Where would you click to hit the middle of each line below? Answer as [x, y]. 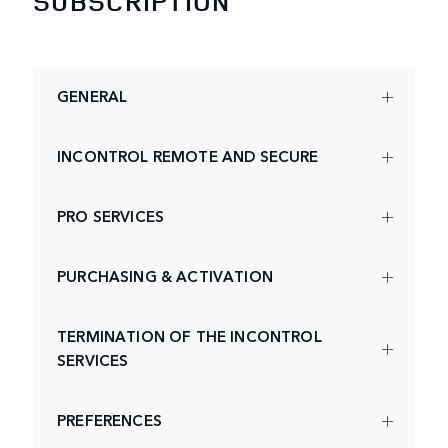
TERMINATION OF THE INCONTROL [189, 336]
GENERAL [92, 96]
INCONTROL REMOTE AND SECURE [188, 156]
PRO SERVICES [111, 216]
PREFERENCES [109, 420]
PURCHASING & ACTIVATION [165, 276]
